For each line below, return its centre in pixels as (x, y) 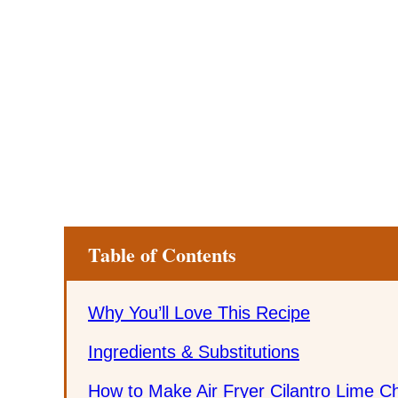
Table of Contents (162, 254)
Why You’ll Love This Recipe (199, 312)
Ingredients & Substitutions (194, 351)
